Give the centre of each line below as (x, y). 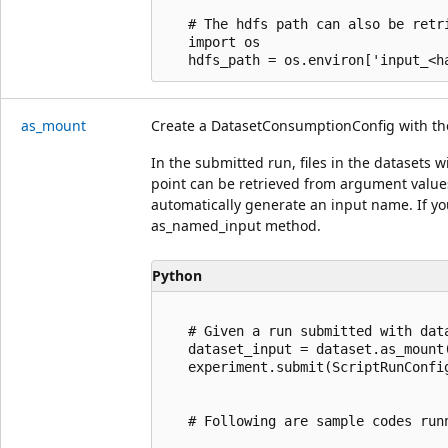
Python (177, 275)
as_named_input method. (236, 225)
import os (212, 41)
